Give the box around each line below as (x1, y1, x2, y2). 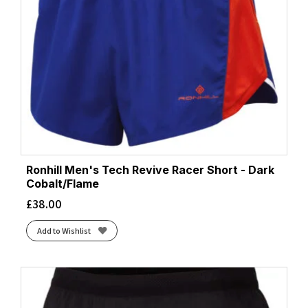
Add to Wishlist (36, 224, 91, 236)
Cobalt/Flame (26, 177, 99, 191)
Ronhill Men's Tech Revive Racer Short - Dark (26, 164, 274, 177)
